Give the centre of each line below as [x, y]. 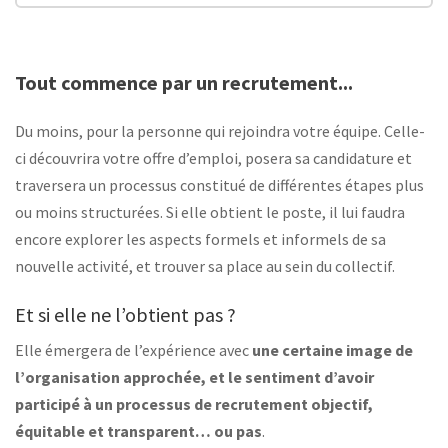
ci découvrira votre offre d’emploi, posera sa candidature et [213, 158]
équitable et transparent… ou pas [138, 431]
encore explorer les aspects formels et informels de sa [200, 239]
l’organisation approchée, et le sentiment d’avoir [194, 377]
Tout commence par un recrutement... [184, 83]
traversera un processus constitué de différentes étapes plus [219, 185]
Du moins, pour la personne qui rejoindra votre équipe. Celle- [220, 131]
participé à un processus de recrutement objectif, [194, 404]
